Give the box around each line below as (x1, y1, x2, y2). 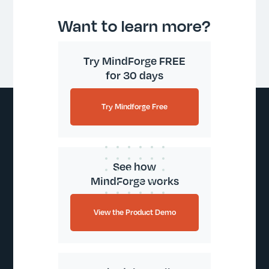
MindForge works (90, 174, 179, 187)
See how (113, 159, 156, 173)
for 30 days (106, 68, 163, 82)
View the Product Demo (93, 207, 176, 217)
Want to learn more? (58, 16, 211, 35)
